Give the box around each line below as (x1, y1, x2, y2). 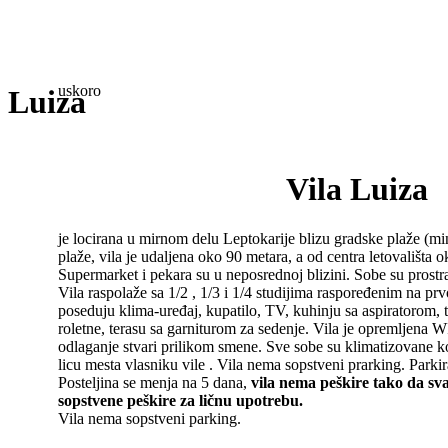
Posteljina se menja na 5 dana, (58, 373, 251, 391)
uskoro (58, 82, 101, 99)
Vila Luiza (285, 171, 428, 208)
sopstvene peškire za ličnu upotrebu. (58, 391, 303, 409)
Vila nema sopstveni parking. (58, 409, 241, 427)
